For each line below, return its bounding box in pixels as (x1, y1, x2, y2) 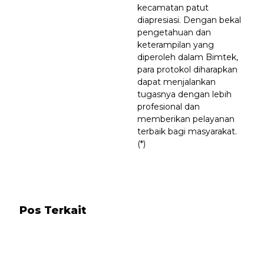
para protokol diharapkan (137, 64, 237, 75)
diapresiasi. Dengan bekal (137, 15, 241, 25)
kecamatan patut (137, 2, 209, 13)
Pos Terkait (19, 204, 86, 217)
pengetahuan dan (137, 27, 211, 38)
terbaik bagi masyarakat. (137, 126, 237, 137)
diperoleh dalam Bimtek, (137, 52, 238, 62)
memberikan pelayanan (137, 114, 235, 124)
